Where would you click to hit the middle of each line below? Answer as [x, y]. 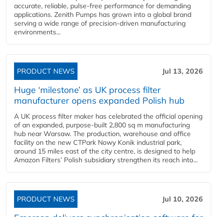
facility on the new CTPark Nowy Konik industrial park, [98, 142]
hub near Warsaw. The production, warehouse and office [102, 134]
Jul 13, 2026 [183, 71]
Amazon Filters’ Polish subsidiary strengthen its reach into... [106, 160]
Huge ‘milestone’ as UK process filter [87, 90]
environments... [37, 32]
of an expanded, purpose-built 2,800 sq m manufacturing [102, 125]
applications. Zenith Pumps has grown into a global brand [103, 15]
